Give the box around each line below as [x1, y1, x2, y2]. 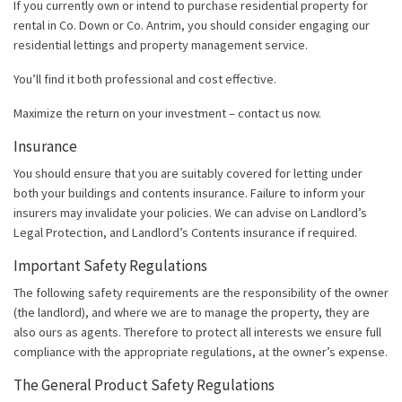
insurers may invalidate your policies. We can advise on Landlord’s [13, 205, 367, 222]
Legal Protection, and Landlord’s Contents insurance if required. [13, 224, 357, 241]
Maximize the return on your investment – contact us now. [13, 105, 321, 122]
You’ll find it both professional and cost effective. [13, 71, 276, 88]
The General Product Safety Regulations [13, 375, 275, 396]
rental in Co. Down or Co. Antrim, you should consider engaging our [13, 17, 370, 34]
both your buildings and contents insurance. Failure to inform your [13, 185, 365, 202]
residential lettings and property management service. [13, 37, 308, 54]
